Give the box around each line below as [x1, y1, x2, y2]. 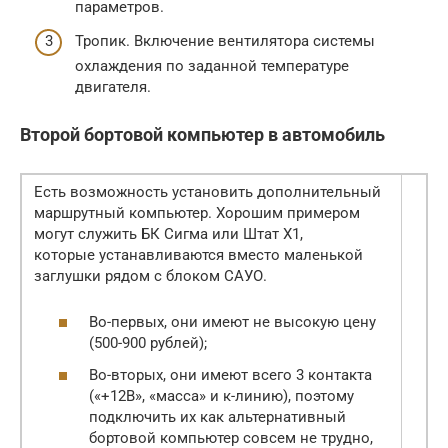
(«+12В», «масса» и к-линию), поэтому [89, 386, 354, 405]
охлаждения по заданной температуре [75, 56, 349, 75]
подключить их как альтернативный [89, 407, 346, 426]
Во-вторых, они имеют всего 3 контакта [89, 365, 372, 384]
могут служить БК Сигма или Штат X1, [34, 224, 303, 243]
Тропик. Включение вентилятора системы [75, 31, 375, 50]
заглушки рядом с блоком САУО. [34, 266, 271, 285]
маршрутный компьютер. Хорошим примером [34, 203, 360, 222]
